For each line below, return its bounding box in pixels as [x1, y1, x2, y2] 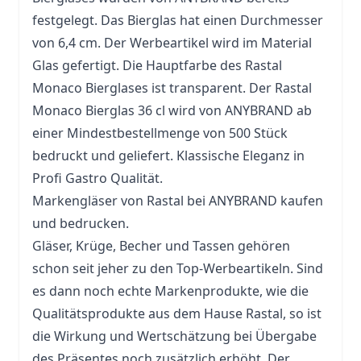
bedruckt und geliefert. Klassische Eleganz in [32, 147, 305, 164]
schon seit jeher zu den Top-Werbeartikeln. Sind [32, 259, 323, 277]
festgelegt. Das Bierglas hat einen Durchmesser [32, 11, 323, 29]
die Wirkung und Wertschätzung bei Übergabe [32, 327, 317, 345]
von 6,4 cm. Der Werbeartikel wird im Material [32, 34, 312, 52]
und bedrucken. [32, 214, 129, 232]
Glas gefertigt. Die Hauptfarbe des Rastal [32, 56, 282, 74]
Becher [119, 237, 162, 255]
